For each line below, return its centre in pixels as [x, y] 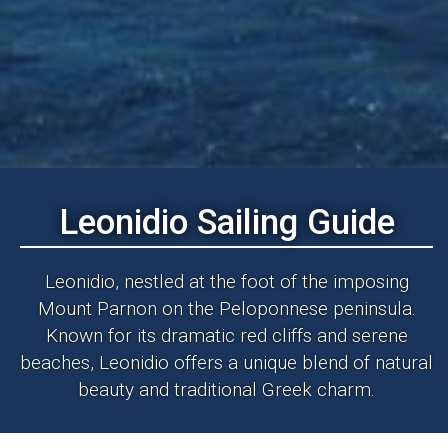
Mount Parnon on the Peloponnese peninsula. [226, 308]
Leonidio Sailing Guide [226, 222]
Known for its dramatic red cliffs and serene [226, 335]
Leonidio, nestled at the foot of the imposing [226, 281]
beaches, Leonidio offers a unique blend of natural [226, 362]
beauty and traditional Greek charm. [226, 389]
